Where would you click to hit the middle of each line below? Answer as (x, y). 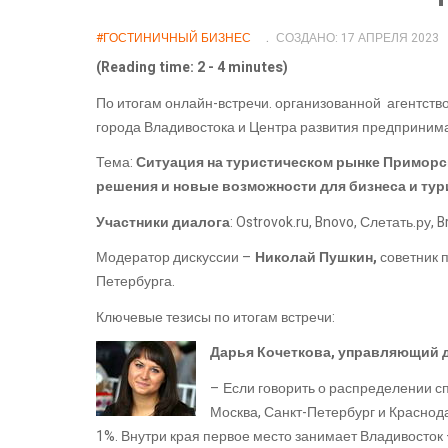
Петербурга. (137, 282)
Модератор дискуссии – (175, 258)
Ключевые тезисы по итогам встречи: (215, 317)
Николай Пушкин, (317, 258)
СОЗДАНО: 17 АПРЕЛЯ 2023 (357, 38)
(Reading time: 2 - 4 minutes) (192, 68)
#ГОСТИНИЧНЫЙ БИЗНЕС (173, 38)
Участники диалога (163, 222)
